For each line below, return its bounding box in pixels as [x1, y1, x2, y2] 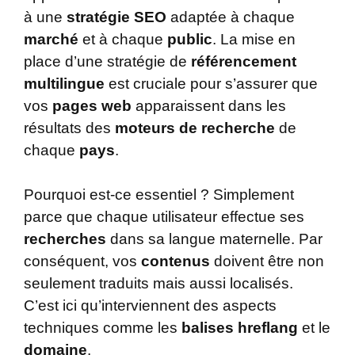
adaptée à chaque [166, 8, 295, 25]
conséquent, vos [24, 253, 141, 270]
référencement [191, 52, 296, 70]
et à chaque [78, 30, 167, 48]
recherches [24, 231, 106, 248]
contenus [141, 253, 210, 270]
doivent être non [210, 253, 324, 270]
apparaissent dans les [132, 97, 286, 114]
